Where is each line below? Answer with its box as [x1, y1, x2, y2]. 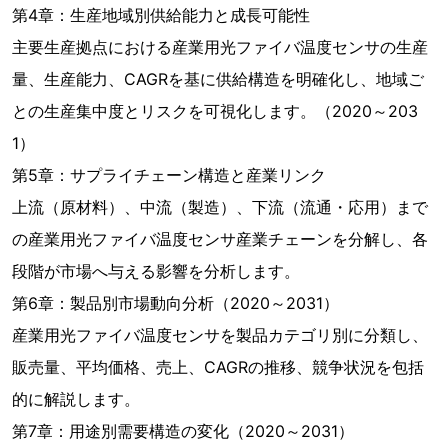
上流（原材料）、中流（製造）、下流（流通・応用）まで [12, 197, 428, 217]
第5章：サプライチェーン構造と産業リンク [12, 165, 326, 185]
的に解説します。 [12, 389, 140, 409]
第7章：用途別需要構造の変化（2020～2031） [12, 421, 354, 441]
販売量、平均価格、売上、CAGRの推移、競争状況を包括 [12, 357, 424, 377]
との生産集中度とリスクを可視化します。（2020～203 [12, 101, 418, 121]
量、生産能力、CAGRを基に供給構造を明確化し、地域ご [12, 69, 424, 89]
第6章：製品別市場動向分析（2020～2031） [12, 293, 339, 313]
